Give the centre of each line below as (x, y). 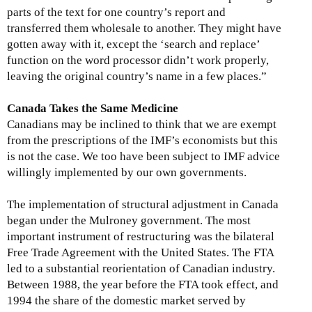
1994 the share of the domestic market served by (126, 300)
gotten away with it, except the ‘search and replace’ (133, 44)
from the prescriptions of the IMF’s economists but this (142, 140)
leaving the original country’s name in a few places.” (137, 76)
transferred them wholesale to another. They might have (144, 28)
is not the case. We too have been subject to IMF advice (143, 156)
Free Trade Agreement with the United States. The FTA (140, 252)
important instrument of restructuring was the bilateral (141, 236)
